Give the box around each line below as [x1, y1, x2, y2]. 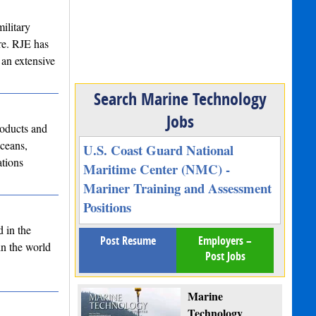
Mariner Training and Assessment [83, 178, 272, 198]
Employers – [198, 233, 253, 249]
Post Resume [99, 233, 156, 249]
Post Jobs [205, 248, 245, 265]
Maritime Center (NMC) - [83, 159, 231, 179]
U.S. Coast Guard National [83, 140, 234, 160]
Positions [83, 197, 132, 217]
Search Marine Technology [93, 87, 267, 111]
